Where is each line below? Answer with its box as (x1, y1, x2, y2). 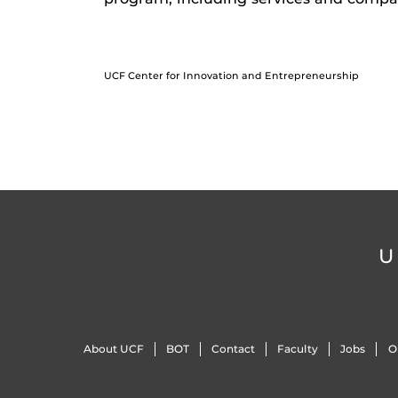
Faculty (277, 342, 319, 355)
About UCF (83, 342, 144, 355)
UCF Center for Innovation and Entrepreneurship (104, 68, 359, 82)
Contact (211, 342, 255, 355)
